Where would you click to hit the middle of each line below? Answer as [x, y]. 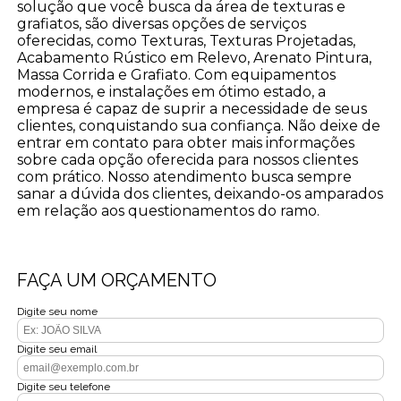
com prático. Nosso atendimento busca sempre [185, 176]
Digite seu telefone [64, 386]
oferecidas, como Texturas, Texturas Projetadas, [187, 40]
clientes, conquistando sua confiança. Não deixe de [199, 125]
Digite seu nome [58, 311]
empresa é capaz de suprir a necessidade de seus [192, 108]
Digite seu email [57, 349]
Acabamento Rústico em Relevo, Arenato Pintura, [195, 57]
